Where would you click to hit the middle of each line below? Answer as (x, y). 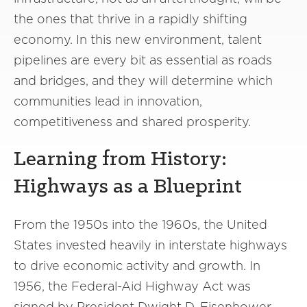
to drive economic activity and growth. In (137, 266)
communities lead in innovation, (108, 101)
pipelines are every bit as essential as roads (143, 60)
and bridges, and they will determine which (143, 81)
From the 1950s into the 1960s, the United (140, 224)
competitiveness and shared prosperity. (132, 122)
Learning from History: (120, 160)
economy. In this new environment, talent (138, 39)
